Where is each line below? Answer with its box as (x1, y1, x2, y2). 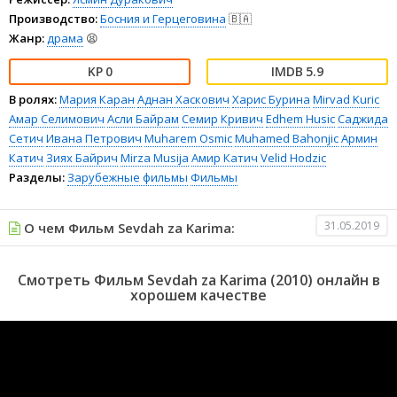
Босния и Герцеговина (100, 11, 226, 27)
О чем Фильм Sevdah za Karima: (20, 219, 235, 237)
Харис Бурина (232, 91, 310, 108)
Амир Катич (191, 150, 258, 167)
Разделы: (9, 169, 65, 186)
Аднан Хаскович (137, 91, 230, 108)
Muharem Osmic (144, 130, 232, 147)
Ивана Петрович (46, 130, 142, 147)
